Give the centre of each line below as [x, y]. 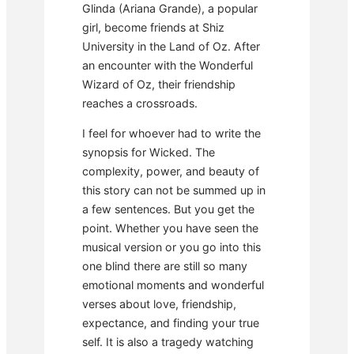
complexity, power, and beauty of [171, 171]
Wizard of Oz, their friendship [159, 84]
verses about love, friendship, [159, 304]
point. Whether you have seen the [170, 228]
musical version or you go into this [171, 247]
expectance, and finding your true [171, 323]
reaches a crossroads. [140, 103]
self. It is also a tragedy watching [168, 342]
